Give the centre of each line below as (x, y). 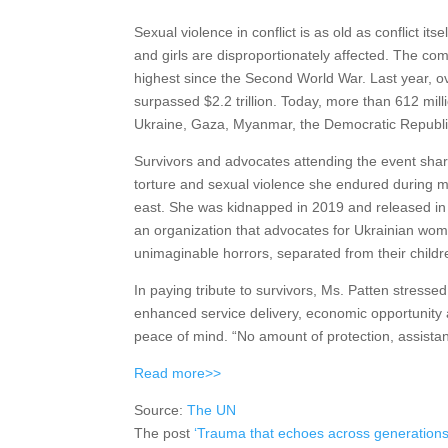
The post (164, 433)
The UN (212, 410)
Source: (161, 410)
